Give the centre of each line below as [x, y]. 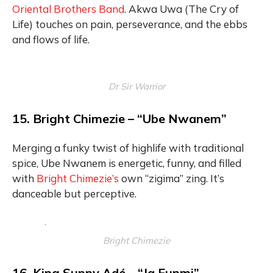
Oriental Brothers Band [68, 9]
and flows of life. [51, 39]
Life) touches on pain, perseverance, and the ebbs [130, 24]
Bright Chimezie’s [78, 178]
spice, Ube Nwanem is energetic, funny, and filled [127, 163]
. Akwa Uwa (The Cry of [182, 9]
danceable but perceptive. [74, 193]
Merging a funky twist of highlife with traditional [128, 147]
